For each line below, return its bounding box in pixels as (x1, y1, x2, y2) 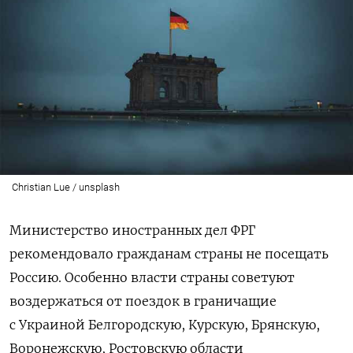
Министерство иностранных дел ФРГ (9, 222, 255, 239)
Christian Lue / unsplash (11, 181, 120, 194)
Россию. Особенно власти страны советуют (9, 269, 295, 286)
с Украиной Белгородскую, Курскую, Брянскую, (9, 317, 320, 333)
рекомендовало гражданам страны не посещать (9, 246, 329, 262)
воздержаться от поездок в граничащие (9, 293, 277, 310)
